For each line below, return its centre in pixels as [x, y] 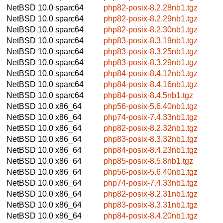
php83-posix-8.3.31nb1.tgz [151, 205]
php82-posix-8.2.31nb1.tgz [151, 194]
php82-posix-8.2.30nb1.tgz [151, 29]
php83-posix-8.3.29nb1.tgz [151, 62]
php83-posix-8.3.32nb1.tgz [151, 139]
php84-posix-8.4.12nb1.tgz [151, 73]
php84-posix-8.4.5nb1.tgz [148, 95]
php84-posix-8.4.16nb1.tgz [151, 84]
